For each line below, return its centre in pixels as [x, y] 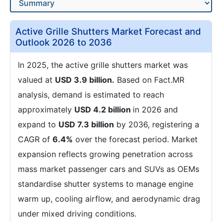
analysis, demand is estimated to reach [91, 95]
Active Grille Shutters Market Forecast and [108, 31]
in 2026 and [155, 110]
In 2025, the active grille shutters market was [103, 65]
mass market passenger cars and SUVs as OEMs [109, 169]
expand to [38, 124]
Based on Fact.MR [149, 80]
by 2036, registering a [157, 124]
